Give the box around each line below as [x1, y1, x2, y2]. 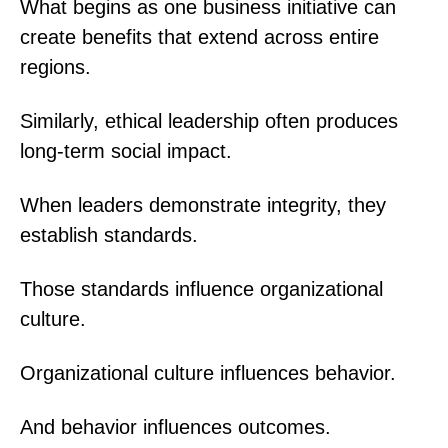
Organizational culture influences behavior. [20, 361, 396, 384]
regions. [20, 55, 91, 78]
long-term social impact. [20, 139, 232, 162]
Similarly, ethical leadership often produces [20, 109, 398, 132]
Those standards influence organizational [20, 277, 383, 300]
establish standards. [20, 223, 198, 246]
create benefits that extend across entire [20, 25, 379, 48]
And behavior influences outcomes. [20, 415, 331, 438]
